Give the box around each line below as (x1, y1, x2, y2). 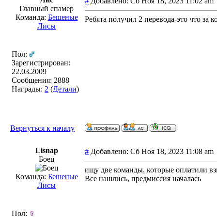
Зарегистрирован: (12, 59, 70, 67)
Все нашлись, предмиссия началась (85, 174, 201, 183)
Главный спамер (19, 4, 74, 13)
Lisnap (35, 146, 58, 155)
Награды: (12, 85, 45, 93)
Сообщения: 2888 (12, 76, 69, 84)
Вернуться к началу (10, 124, 75, 132)
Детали (53, 85, 77, 93)
